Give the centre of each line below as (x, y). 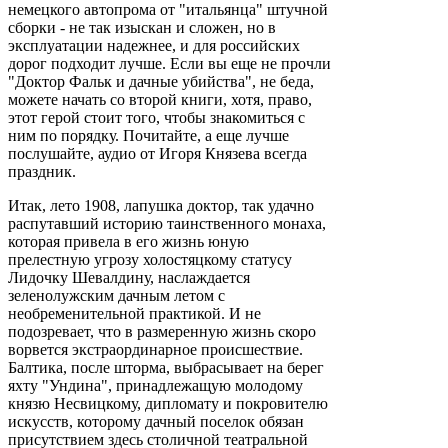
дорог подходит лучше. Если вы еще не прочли (169, 64)
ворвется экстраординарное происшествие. (155, 350)
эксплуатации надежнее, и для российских (154, 46)
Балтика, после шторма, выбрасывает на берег (166, 368)
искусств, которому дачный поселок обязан (156, 422)
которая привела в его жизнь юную (128, 242)
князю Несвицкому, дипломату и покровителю (168, 404)
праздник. (42, 172)
